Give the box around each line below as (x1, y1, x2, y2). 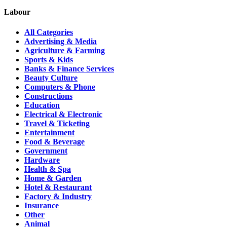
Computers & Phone (24, 82, 95, 91)
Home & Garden (24, 173, 82, 182)
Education (24, 100, 60, 109)
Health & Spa (24, 164, 71, 173)
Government (24, 146, 67, 155)
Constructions (24, 91, 72, 100)
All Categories (24, 27, 73, 36)
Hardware (24, 155, 60, 164)
